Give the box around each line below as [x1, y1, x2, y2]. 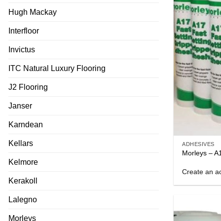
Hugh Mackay [8, 7, 57, 16]
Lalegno [8, 195, 37, 204]
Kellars [8, 139, 33, 147]
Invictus [8, 45, 35, 54]
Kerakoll [8, 176, 37, 185]
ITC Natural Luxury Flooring [8, 64, 106, 73]
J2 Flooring [8, 82, 48, 91]
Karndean [8, 120, 43, 129]
